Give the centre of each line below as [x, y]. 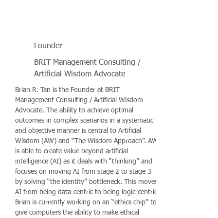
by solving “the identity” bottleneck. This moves [86, 182]
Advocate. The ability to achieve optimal [74, 110]
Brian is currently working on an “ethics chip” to [86, 202]
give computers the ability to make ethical [77, 213]
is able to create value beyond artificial [72, 151]
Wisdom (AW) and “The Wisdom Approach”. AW [87, 141]
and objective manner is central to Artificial [78, 131]
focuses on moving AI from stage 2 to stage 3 [83, 172]
